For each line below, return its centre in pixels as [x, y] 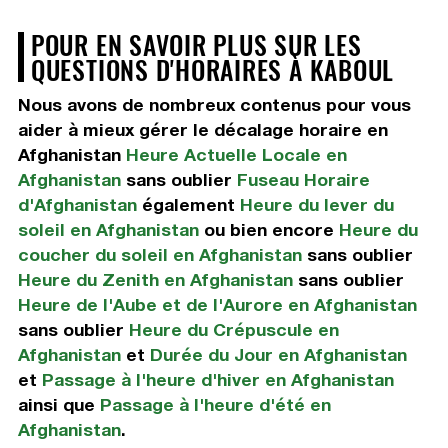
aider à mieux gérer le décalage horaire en [202, 130]
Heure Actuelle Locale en [236, 155]
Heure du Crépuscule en [233, 330]
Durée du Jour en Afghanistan [278, 355]
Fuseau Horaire [303, 180]
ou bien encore [268, 230]
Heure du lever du [316, 205]
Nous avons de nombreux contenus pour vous [214, 105]
